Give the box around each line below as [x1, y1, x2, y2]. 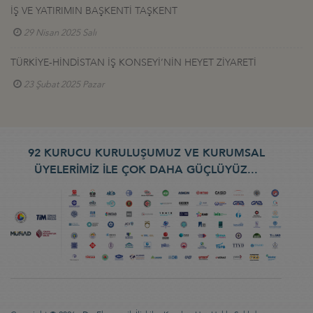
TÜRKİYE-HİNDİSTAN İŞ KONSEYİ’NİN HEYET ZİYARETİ [10, 55, 256, 69]
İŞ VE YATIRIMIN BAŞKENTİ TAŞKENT [10, 3, 177, 17]
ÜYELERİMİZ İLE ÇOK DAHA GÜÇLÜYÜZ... [34, 161, 258, 177]
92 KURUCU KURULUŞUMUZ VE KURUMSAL [27, 145, 265, 161]
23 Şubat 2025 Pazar [24, 78, 104, 91]
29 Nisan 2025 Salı [24, 26, 96, 39]
